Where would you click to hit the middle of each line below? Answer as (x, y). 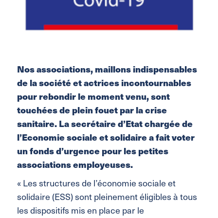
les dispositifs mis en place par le (81, 210)
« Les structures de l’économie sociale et (96, 182)
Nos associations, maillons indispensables (107, 69)
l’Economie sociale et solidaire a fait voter (106, 137)
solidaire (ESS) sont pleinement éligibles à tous (107, 196)
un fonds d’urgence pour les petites (93, 150)
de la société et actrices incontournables (104, 82)
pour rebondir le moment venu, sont (93, 96)
